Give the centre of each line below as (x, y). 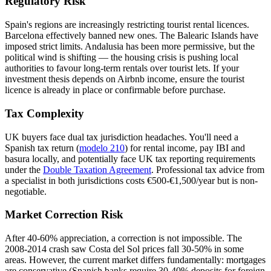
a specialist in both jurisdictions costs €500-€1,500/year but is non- (131, 180)
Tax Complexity (44, 113)
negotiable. (26, 191)
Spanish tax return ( (42, 148)
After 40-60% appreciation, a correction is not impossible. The (123, 238)
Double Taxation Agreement (97, 169)
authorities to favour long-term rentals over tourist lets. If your (122, 68)
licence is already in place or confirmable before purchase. (115, 90)
